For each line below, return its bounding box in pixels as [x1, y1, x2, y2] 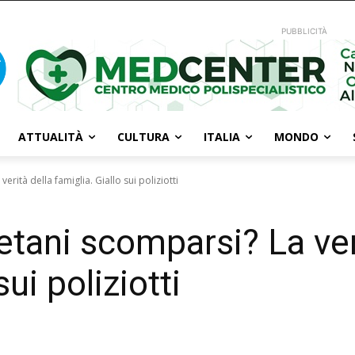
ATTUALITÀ [18, 129, 83, 144]
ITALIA [204, 129, 240, 144]
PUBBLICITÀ [281, 26, 328, 36]
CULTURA [117, 129, 170, 144]
